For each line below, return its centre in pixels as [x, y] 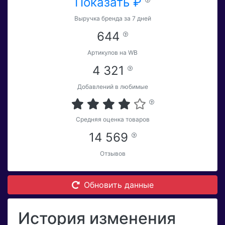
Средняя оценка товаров [113, 120]
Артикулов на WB [113, 53]
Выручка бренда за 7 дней [113, 19]
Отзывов [113, 154]
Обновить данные [119, 185]
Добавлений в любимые [113, 87]
